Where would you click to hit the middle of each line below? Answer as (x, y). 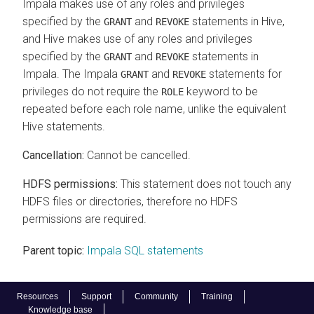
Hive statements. (64, 126)
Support (96, 296)
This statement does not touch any (205, 184)
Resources (37, 296)
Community (156, 296)
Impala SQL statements (145, 250)
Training (217, 296)
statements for (244, 74)
